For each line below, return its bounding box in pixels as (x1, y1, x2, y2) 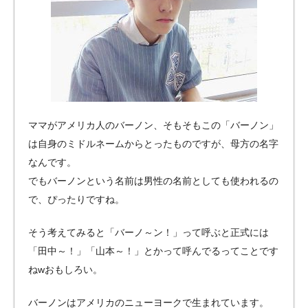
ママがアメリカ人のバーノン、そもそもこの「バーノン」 (28, 120, 278, 131)
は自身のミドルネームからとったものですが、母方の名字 (28, 138, 278, 150)
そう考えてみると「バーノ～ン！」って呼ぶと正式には (28, 227, 269, 239)
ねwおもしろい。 (28, 264, 102, 276)
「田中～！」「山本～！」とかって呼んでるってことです (28, 245, 278, 257)
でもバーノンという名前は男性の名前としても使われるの (28, 175, 278, 187)
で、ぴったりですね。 (28, 194, 124, 206)
